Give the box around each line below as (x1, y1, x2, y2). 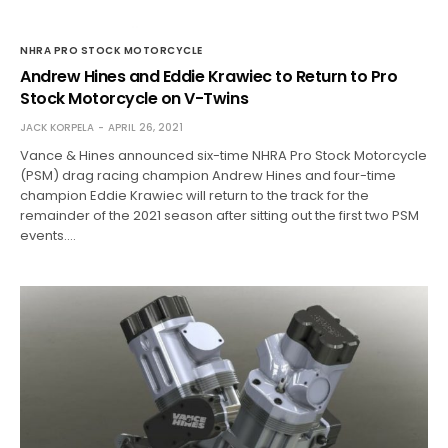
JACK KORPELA (20, 120, 94, 136)
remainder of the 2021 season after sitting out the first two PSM (20, 206, 420, 226)
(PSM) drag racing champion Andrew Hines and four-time (20, 166, 397, 186)
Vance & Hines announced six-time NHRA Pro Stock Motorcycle (20, 146, 428, 166)
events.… (20, 226, 76, 246)
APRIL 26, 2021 (108, 120, 183, 136)
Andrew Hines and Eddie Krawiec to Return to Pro (20, 65, 398, 89)
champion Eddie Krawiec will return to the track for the (20, 186, 370, 206)
